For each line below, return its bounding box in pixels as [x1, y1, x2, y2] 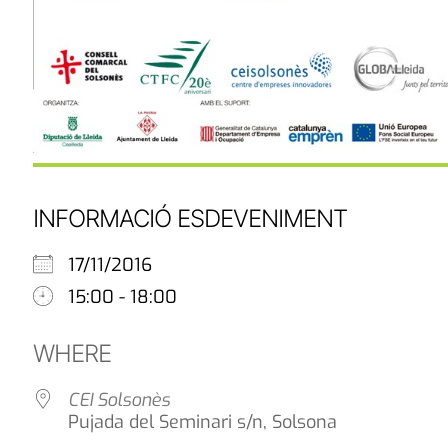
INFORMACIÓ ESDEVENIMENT [33, 204, 347, 234]
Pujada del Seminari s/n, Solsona [68, 410, 337, 435]
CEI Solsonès [68, 388, 170, 413]
